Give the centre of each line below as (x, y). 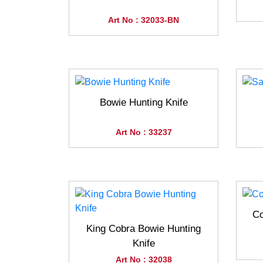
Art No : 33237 (144, 132)
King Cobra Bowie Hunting (144, 229)
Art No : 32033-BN (144, 20)
